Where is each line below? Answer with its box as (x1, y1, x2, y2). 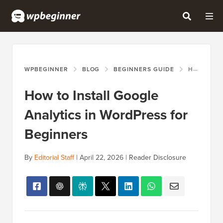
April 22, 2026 (80, 152, 123, 163)
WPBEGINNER (24, 65, 68, 74)
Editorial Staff (34, 152, 74, 163)
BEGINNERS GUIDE (113, 65, 174, 74)
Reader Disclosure (129, 152, 186, 163)
